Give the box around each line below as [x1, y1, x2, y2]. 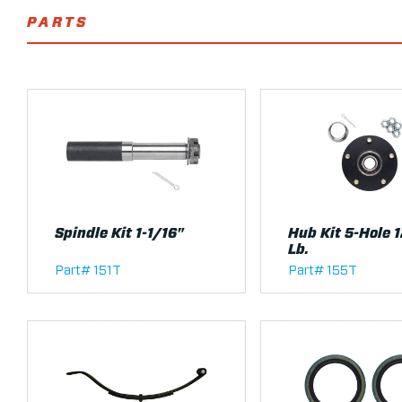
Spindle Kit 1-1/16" [55, 226, 183, 240]
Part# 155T [288, 263, 357, 277]
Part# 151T [55, 263, 121, 277]
